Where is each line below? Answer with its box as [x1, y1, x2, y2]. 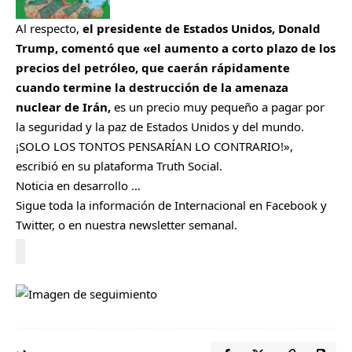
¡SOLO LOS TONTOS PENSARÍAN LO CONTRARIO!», [16, 137, 293, 154]
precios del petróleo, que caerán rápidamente [16, 59, 290, 75]
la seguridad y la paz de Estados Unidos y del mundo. [16, 118, 304, 134]
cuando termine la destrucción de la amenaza [16, 79, 288, 95]
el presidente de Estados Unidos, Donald [79, 20, 321, 36]
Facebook [266, 196, 317, 213]
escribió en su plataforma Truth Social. [16, 157, 222, 174]
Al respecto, [16, 20, 79, 36]
